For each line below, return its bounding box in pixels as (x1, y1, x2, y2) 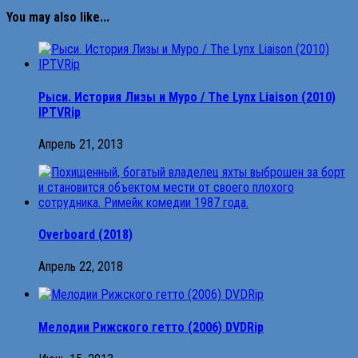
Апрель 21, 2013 (38, 136, 123, 152)
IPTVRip (38, 104, 81, 120)
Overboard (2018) (38, 227, 133, 243)
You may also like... (6, 10, 109, 26)
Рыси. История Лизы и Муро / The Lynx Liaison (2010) (38, 89, 336, 105)
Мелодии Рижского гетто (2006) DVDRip (38, 319, 264, 335)
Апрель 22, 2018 (38, 259, 123, 275)
